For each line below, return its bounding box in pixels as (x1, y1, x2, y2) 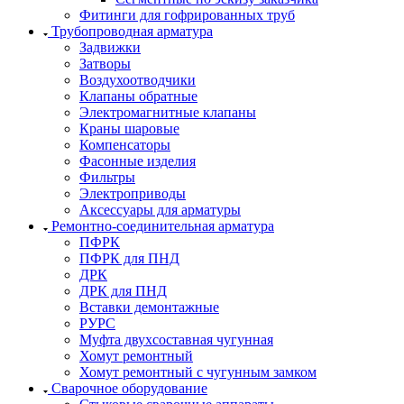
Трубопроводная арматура (51, 23, 213, 40)
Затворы (79, 56, 131, 72)
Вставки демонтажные (79, 299, 219, 316)
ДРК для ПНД (79, 283, 167, 299)
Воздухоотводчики (79, 72, 196, 88)
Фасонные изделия (79, 153, 196, 170)
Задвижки (79, 40, 141, 56)
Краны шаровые (79, 121, 179, 137)
